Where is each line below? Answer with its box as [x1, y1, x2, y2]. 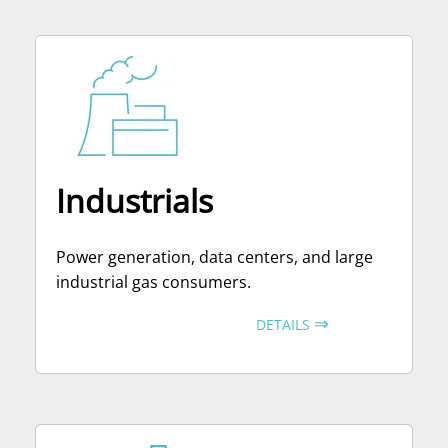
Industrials [56, 178, 213, 222]
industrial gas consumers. [56, 270, 251, 293]
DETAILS [256, 314, 314, 334]
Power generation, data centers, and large [56, 245, 373, 268]
